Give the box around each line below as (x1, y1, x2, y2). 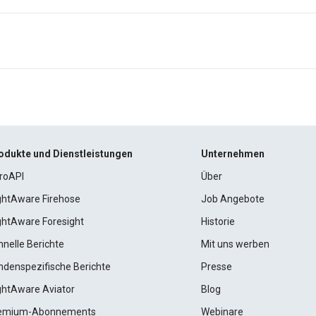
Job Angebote (200, 193, 265, 205)
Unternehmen (200, 148, 265, 159)
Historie (200, 216, 235, 227)
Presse (200, 261, 232, 272)
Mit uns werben (200, 238, 269, 250)
